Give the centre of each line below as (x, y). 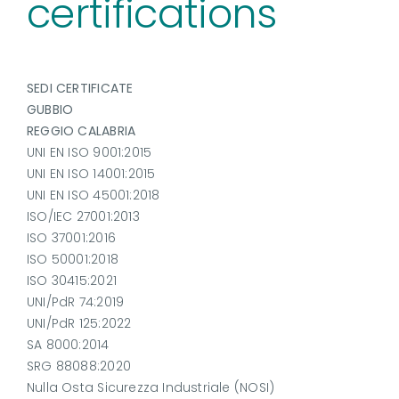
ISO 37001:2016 (71, 238)
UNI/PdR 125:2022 (79, 324)
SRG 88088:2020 (78, 366)
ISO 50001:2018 (72, 260)
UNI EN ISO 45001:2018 (93, 195)
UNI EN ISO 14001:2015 (91, 174)
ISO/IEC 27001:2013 (83, 217)
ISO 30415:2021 (71, 281)
